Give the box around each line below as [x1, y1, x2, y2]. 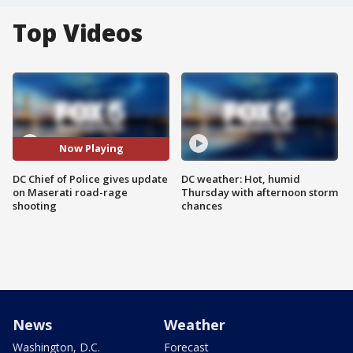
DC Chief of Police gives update [13, 171, 168, 186]
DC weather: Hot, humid [181, 171, 300, 186]
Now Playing [58, 141, 124, 156]
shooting [13, 198, 57, 213]
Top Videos [13, 17, 143, 49]
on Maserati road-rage [13, 184, 128, 199]
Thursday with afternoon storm [181, 184, 338, 199]
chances [181, 198, 222, 213]
